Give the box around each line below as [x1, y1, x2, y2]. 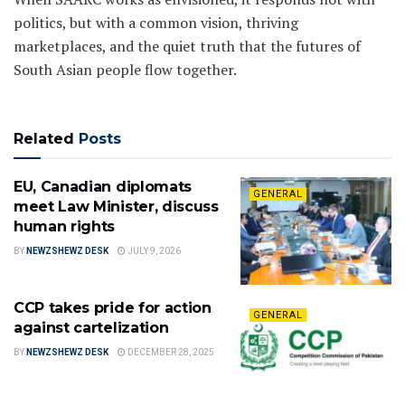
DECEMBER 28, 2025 [126, 347, 214, 358]
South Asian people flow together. [14, 59, 237, 80]
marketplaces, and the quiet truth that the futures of [14, 35, 361, 56]
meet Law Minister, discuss [14, 197, 219, 215]
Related [14, 129, 74, 147]
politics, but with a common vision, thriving [14, 12, 298, 33]
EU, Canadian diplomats [14, 177, 192, 195]
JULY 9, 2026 [126, 245, 181, 256]
